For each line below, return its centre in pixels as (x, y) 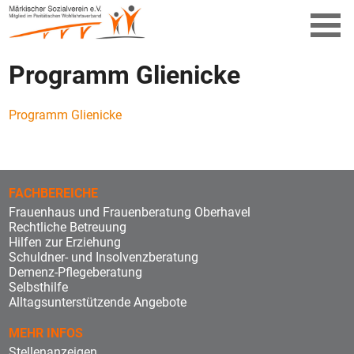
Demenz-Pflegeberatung (76, 272)
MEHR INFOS (46, 333)
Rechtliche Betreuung (68, 227)
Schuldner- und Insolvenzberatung (104, 257)
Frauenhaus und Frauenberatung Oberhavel (130, 212)
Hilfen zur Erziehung (65, 242)
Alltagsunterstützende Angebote (98, 302)
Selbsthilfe (39, 287)
